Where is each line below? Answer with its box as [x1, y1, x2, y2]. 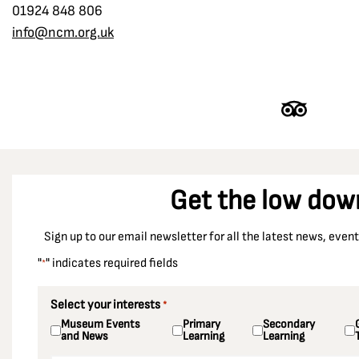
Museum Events [61, 317, 140, 332]
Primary [182, 317, 220, 332]
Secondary [262, 317, 315, 332]
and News [61, 329, 108, 344]
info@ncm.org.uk [12, 24, 114, 41]
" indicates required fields [46, 256, 178, 271]
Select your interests [50, 297, 160, 313]
